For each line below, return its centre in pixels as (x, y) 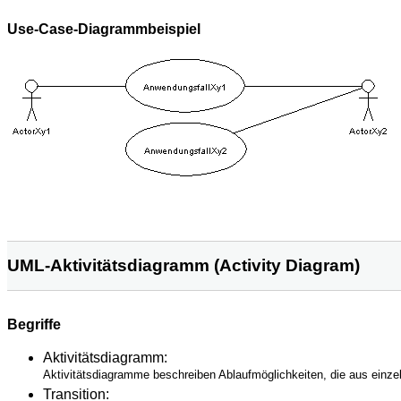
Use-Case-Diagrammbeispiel (104, 30)
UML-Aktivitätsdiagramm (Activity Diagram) (183, 265)
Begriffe (34, 325)
